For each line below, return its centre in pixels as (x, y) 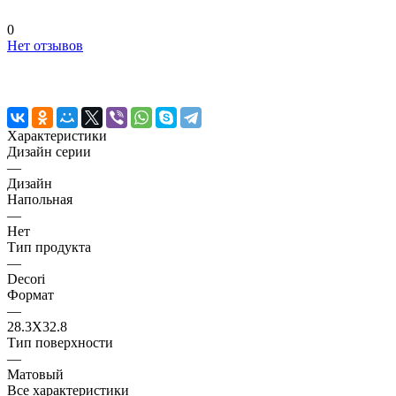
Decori (26, 278)
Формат (30, 294)
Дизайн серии (49, 151)
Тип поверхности (60, 342)
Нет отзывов (45, 45)
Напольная (40, 199)
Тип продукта (49, 247)
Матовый (35, 374)
